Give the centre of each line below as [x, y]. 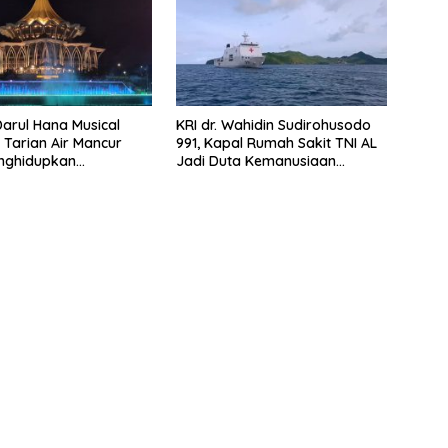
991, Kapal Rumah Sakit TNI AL [276, 143]
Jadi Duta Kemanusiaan [255, 161]
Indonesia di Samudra [248, 179]
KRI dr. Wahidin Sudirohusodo [273, 125]
